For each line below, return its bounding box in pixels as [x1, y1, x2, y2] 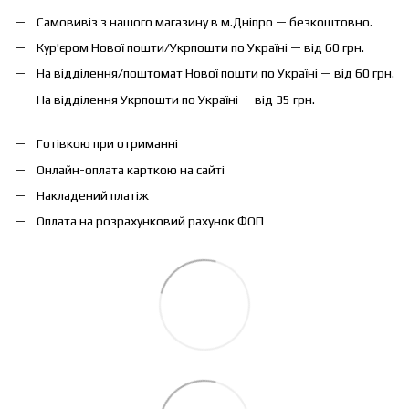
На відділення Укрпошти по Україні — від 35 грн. [37, 91, 315, 107]
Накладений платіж [37, 187, 149, 203]
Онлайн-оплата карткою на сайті [37, 162, 225, 177]
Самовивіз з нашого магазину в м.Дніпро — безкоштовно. [37, 14, 372, 29]
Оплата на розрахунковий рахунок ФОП [37, 214, 264, 229]
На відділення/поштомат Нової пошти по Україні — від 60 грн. [37, 66, 394, 81]
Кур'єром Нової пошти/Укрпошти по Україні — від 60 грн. [37, 39, 364, 55]
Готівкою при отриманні [37, 136, 178, 152]
